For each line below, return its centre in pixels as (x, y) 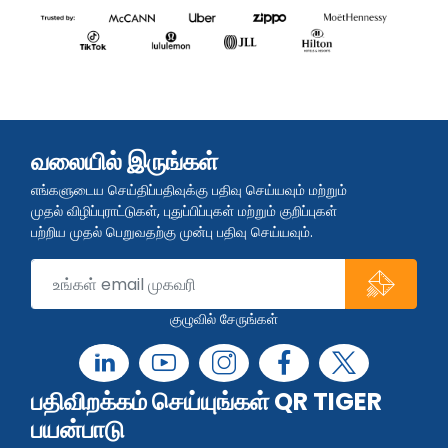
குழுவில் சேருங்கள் (224, 319)
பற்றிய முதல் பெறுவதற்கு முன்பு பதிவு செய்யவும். (172, 232)
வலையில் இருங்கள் (124, 162)
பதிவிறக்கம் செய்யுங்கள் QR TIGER (206, 402)
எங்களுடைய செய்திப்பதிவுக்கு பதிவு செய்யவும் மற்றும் (189, 190)
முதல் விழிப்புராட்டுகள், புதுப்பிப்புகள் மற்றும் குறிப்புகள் (184, 211)
